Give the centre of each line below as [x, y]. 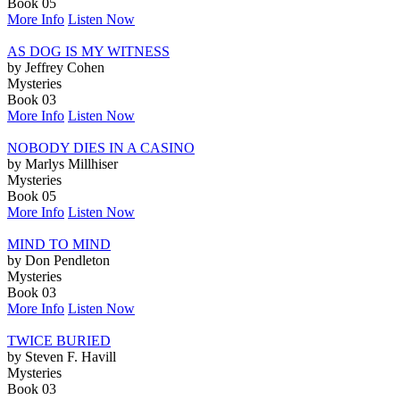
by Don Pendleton [58, 260]
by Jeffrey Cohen [56, 67]
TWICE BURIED [59, 340]
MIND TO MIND [59, 244]
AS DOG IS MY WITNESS [88, 51]
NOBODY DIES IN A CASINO [101, 147]
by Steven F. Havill [62, 356]
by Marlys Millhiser [62, 163]
